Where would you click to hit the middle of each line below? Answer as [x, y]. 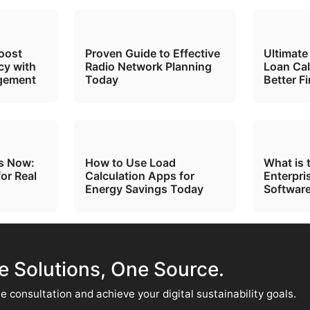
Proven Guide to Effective [152, 53]
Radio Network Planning [148, 66]
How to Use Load [130, 163]
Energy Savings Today [144, 189]
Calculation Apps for [139, 176]
